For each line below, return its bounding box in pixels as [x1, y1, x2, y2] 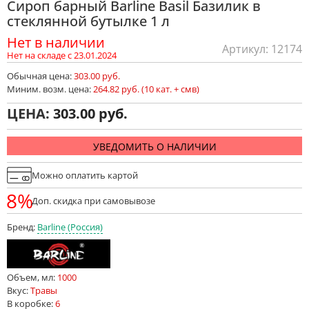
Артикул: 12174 [222, 41, 302, 57]
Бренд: [7, 221, 37, 233]
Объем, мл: [7, 271, 55, 283]
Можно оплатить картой [32, 168, 138, 181]
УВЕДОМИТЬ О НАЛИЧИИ [92, 140, 217, 153]
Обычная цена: [7, 70, 74, 82]
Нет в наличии [7, 33, 105, 52]
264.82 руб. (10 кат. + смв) [93, 83, 199, 95]
